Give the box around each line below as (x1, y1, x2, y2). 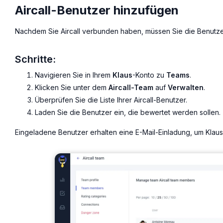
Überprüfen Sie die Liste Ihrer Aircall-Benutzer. (35, 95, 187, 104)
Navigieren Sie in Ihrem (35, 71, 112, 80)
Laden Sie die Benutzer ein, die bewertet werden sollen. (35, 108, 221, 116)
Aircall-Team (109, 83, 153, 92)
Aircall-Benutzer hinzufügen (15, 3, 179, 18)
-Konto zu (132, 71, 166, 80)
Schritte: (15, 53, 56, 66)
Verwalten (168, 83, 204, 92)
